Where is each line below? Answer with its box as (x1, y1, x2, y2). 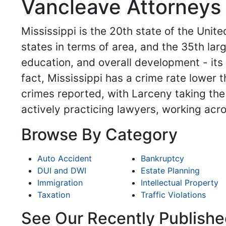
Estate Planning (140, 165, 200, 176)
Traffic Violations (140, 190, 206, 200)
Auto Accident (37, 153, 92, 164)
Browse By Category (21, 125, 178, 145)
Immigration (37, 178, 83, 188)
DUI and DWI (37, 165, 86, 176)
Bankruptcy (140, 153, 184, 164)
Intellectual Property (140, 178, 218, 188)
